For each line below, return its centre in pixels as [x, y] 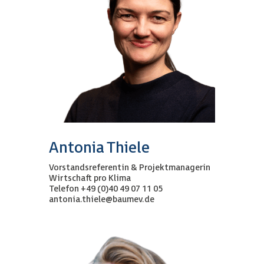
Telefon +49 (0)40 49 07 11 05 [105, 189]
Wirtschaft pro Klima [90, 178]
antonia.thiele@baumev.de [101, 199]
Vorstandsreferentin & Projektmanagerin [129, 167]
